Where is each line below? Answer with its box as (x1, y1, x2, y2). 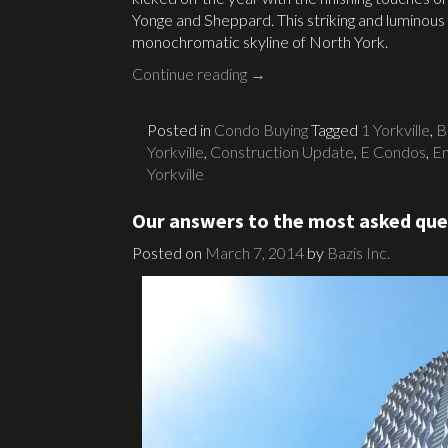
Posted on (132, 242, 205, 262)
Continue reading (132, 63, 250, 83)
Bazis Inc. (327, 242, 390, 262)
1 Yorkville (361, 119, 430, 139)
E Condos (360, 141, 426, 161)
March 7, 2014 (205, 242, 304, 262)
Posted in (147, 119, 214, 139)
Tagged (311, 119, 361, 139)
